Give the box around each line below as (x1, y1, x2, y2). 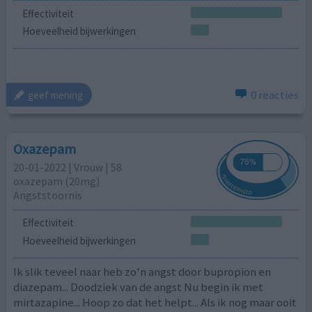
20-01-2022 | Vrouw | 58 (13, 159, 123, 174)
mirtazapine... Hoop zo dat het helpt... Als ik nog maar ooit (13, 295, 297, 311)
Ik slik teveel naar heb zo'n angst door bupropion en (13, 264, 272, 280)
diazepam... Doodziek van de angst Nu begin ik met (13, 279, 264, 295)
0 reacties (250, 87, 299, 103)
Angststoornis (13, 187, 83, 202)
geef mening (28, 88, 84, 102)
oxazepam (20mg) (13, 173, 100, 188)
